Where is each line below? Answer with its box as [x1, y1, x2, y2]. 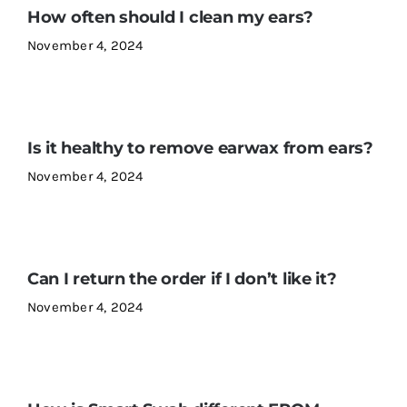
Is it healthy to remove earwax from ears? [26, 138, 373, 158]
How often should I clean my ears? [26, 7, 314, 27]
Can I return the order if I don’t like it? [26, 269, 337, 289]
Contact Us [22, 51, 97, 68]
